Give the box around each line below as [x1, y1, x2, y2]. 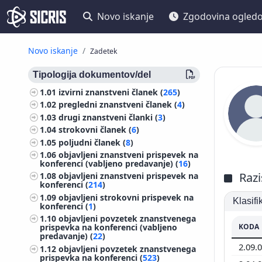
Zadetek [90, 46, 118, 56]
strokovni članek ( [58, 124, 132, 136]
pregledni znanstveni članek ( [58, 99, 178, 111]
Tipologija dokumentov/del [33, 70, 151, 80]
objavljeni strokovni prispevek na [58, 191, 194, 203]
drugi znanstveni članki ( [58, 111, 158, 123]
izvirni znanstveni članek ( [58, 87, 164, 98]
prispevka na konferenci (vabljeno [40, 222, 178, 233]
